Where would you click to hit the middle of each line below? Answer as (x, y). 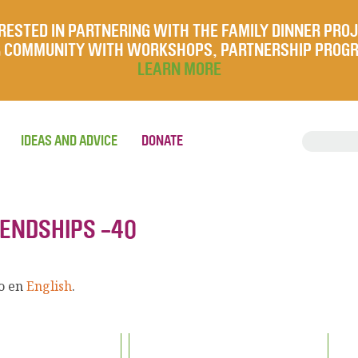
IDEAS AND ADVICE (69, 141)
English (49, 286)
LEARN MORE (179, 70)
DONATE (162, 141)
